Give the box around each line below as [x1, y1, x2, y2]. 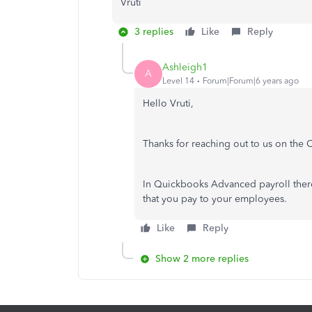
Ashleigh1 [162, 61, 208, 74]
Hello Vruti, [143, 97, 196, 109]
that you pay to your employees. [143, 192, 290, 205]
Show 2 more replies [155, 252, 249, 265]
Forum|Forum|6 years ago [203, 76, 299, 86]
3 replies [134, 25, 173, 38]
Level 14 [162, 76, 194, 86]
